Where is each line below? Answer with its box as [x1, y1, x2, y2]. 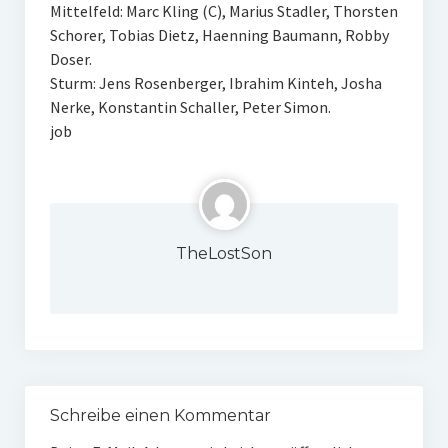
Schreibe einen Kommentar [49, 406, 271, 425]
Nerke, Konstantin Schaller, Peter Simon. [49, 97, 331, 117]
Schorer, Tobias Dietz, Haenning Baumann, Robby [49, 25, 389, 45]
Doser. [49, 49, 92, 69]
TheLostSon [176, 244, 272, 263]
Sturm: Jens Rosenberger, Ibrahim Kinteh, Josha [49, 73, 382, 93]
